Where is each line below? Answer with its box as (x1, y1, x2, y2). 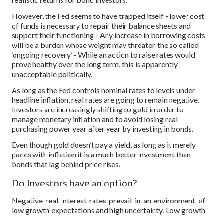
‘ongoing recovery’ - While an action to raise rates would (12, 50, 195, 60)
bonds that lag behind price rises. (12, 159, 120, 169)
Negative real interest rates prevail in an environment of (12, 196, 205, 205)
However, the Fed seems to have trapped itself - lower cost (12, 11, 204, 21)
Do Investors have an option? (12, 176, 137, 188)
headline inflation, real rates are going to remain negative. (12, 94, 199, 104)
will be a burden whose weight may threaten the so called (12, 40, 199, 50)
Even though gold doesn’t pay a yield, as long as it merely (12, 139, 196, 149)
